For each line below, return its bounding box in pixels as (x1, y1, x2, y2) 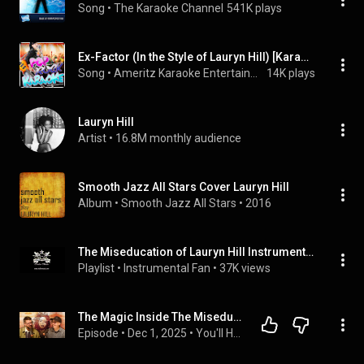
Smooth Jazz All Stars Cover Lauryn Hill (78, 180, 289, 193)
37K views (219, 262, 271, 275)
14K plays (266, 67, 315, 80)
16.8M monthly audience (115, 132, 241, 145)
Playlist (78, 262, 115, 275)
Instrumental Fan (123, 262, 210, 275)
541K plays (227, 2, 282, 15)
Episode (78, 327, 119, 340)
